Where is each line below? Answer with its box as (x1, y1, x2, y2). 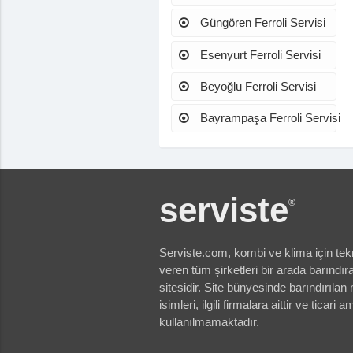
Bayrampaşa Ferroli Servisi (196, 111, 340, 125)
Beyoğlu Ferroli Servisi (196, 79, 316, 93)
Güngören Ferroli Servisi (196, 16, 325, 30)
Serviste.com (158, 246, 228, 260)
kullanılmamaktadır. (158, 315, 259, 329)
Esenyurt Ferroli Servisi (196, 47, 321, 61)
